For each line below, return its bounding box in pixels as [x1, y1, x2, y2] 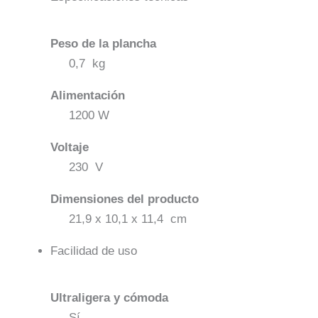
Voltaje [50, 141, 89, 155]
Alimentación [50, 89, 125, 103]
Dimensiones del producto [50, 192, 199, 207]
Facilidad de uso [50, 244, 137, 258]
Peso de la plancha [50, 37, 156, 51]
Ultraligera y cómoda [50, 291, 168, 305]
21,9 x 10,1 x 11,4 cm [68, 212, 187, 226]
